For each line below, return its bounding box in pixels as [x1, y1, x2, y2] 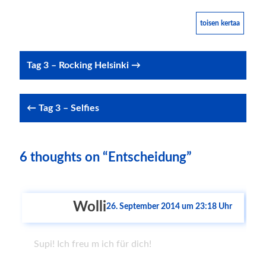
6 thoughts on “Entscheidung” [19, 151, 192, 164]
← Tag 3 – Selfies [26, 103, 99, 113]
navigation [18, 73, 97, 90]
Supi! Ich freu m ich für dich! [33, 239, 151, 249]
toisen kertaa [200, 20, 240, 27]
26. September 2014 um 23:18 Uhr [106, 202, 233, 211]
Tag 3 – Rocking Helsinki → [26, 61, 141, 70]
